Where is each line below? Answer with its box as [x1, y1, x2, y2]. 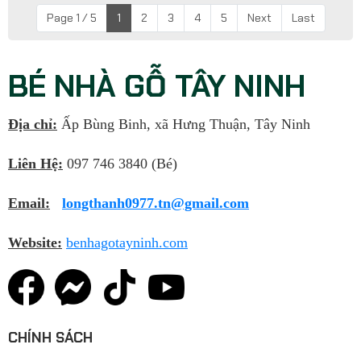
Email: [8, 195, 50, 212]
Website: [8, 234, 62, 251]
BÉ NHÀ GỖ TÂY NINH [8, 66, 305, 107]
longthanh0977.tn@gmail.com [62, 195, 249, 212]
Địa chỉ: [8, 116, 57, 133]
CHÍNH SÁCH [8, 328, 93, 348]
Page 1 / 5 [46, 10, 97, 26]
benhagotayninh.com [66, 234, 188, 251]
